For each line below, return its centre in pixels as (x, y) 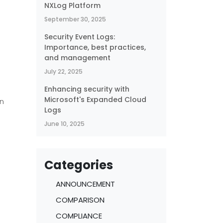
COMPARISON (80, 200)
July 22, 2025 (63, 71)
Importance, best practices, (95, 47)
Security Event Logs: (80, 37)
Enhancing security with (87, 89)
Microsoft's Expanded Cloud (95, 100)
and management (77, 58)
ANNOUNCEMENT (85, 184)
